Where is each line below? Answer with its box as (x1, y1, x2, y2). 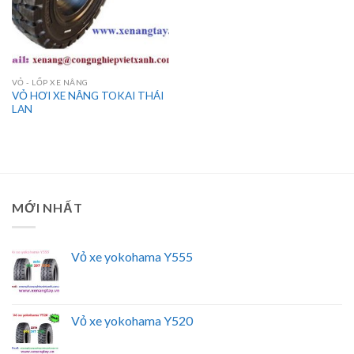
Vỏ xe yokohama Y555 (71, 248, 193, 264)
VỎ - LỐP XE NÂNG (11, 77, 88, 88)
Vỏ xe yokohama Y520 (71, 312, 193, 328)
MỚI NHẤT (12, 200, 83, 216)
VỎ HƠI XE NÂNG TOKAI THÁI (11, 89, 164, 103)
